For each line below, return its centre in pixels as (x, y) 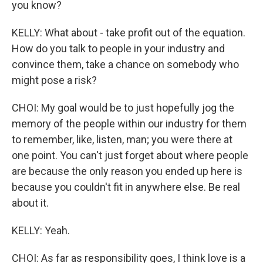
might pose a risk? (54, 80)
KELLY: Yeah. (41, 231)
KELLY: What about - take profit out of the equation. (129, 33)
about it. (30, 203)
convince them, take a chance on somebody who (125, 65)
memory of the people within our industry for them (129, 124)
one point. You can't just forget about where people (130, 156)
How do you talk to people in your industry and (118, 49)
